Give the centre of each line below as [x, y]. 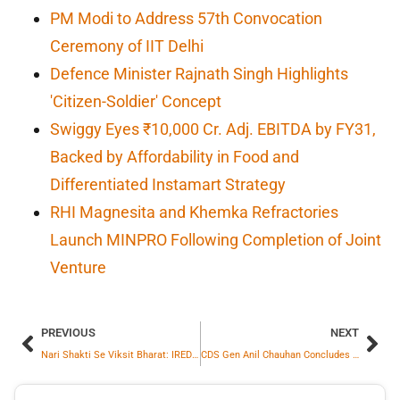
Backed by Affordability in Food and [175, 157]
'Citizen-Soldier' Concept [136, 102]
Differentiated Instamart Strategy [168, 185]
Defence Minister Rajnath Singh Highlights [199, 74]
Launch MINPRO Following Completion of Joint [216, 240]
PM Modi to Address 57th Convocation [186, 19]
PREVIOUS [68, 333]
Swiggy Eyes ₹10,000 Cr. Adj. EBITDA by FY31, [213, 129]
